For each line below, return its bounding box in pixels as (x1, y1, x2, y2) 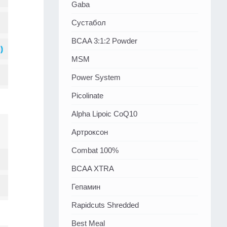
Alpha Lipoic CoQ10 (71, 109, 137, 119)
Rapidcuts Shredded (71, 201, 139, 210)
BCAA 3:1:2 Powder (71, 36, 137, 46)
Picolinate (71, 91, 103, 100)
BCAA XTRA (71, 164, 114, 173)
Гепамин (71, 182, 100, 192)
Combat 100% (71, 146, 119, 155)
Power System (71, 73, 121, 82)
